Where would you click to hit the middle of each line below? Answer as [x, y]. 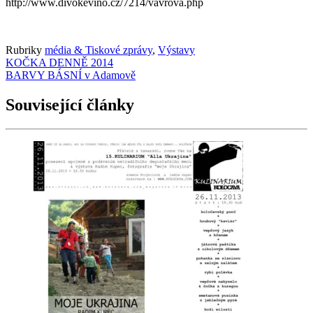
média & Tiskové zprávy [99, 50]
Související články [70, 104]
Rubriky [25, 50]
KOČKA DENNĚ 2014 [59, 62]
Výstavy [176, 50]
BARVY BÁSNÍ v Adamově [71, 75]
